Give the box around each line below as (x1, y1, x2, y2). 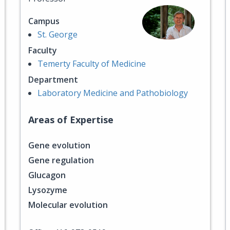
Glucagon (28, 169, 66, 181)
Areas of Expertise (28, 113, 113, 126)
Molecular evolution (28, 199, 108, 210)
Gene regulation (28, 155, 94, 166)
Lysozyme (28, 184, 67, 196)
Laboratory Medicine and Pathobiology (37, 87, 188, 99)
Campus (28, 15, 60, 27)
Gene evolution (28, 140, 90, 151)
